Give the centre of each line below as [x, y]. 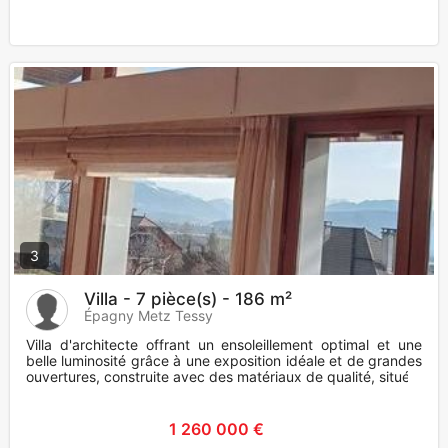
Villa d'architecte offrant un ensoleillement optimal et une [224, 345]
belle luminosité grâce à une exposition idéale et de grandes [224, 361]
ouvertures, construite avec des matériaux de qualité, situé [218, 377]
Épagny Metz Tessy [148, 316]
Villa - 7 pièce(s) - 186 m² [188, 299]
